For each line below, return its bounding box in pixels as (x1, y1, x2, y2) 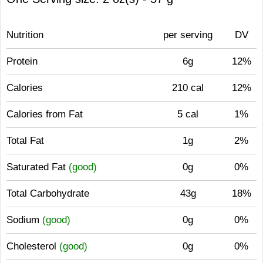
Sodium (6, 214, 42, 225)
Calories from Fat (6, 109, 83, 120)
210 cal (172, 82, 204, 93)
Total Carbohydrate (6, 188, 89, 199)
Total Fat (6, 135, 44, 146)
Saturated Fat (6, 161, 69, 173)
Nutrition (6, 29, 43, 41)
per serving (163, 29, 213, 41)
